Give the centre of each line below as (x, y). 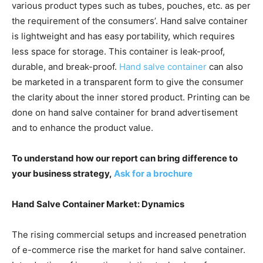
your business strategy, (63, 173)
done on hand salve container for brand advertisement (125, 112)
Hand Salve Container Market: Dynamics (98, 204)
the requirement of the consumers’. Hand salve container (130, 21)
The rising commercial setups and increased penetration (129, 234)
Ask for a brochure (153, 173)
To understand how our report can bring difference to (125, 158)
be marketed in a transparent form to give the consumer (128, 82)
